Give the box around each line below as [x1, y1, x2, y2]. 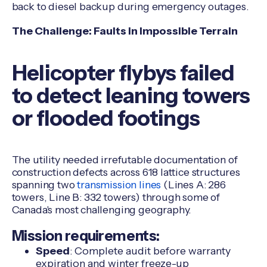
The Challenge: [11, 24, 92, 38]
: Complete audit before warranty [69, 244, 231, 257]
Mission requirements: [11, 226, 160, 244]
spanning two [11, 178, 77, 191]
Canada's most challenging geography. [11, 203, 191, 216]
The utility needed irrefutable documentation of [11, 153, 238, 166]
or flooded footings [11, 105, 200, 131]
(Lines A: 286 [161, 178, 226, 191]
